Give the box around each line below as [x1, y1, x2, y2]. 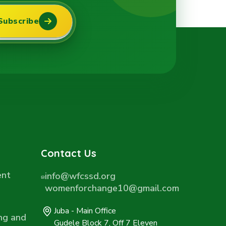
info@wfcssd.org [44, 170, 116, 182]
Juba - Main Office [54, 205, 117, 216]
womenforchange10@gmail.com [44, 182, 179, 194]
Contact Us [40, 147, 96, 159]
